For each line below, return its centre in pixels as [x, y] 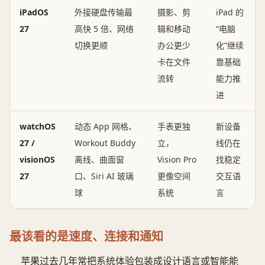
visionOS [37, 160]
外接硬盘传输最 [104, 12]
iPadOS [34, 12]
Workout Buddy [105, 143]
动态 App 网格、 [106, 127]
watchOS [38, 127]
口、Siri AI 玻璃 [104, 176]
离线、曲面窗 [99, 160]
